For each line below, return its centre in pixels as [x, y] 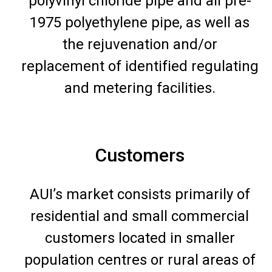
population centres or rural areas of [140, 260]
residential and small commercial [140, 216]
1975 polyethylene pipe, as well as [140, 22]
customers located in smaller [140, 238]
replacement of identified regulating [140, 66]
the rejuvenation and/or [140, 44]
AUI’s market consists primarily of [140, 194]
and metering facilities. [140, 88]
